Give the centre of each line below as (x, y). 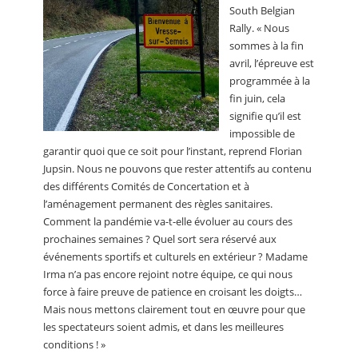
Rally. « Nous (259, 28)
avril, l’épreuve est (272, 64)
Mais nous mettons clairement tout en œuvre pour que (174, 310)
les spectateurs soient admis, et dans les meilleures (163, 327)
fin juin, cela (257, 99)
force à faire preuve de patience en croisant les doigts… (173, 292)
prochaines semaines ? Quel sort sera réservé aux (160, 239)
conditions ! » (74, 345)
